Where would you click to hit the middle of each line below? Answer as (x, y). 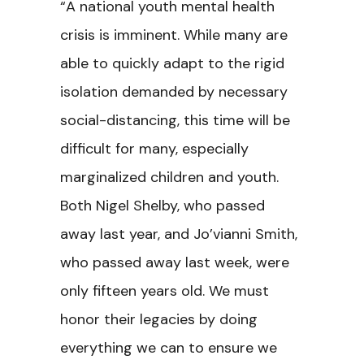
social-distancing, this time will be (175, 120)
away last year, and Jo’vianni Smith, (179, 234)
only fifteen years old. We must (165, 291)
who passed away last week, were (175, 262)
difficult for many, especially (154, 149)
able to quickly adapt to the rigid (172, 63)
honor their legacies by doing (159, 319)
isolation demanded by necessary (174, 92)
